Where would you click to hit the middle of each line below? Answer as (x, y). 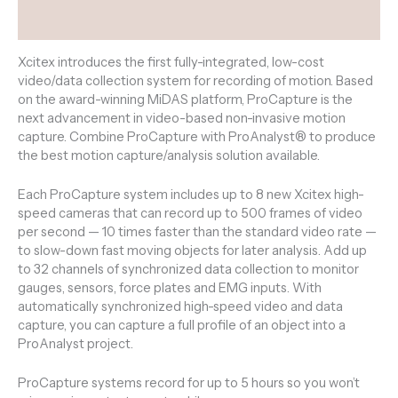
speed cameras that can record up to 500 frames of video (190, 213)
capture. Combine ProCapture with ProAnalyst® (162, 136)
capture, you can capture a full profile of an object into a (182, 325)
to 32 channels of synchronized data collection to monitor (188, 269)
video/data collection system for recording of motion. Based (195, 80)
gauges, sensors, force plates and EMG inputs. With (170, 287)
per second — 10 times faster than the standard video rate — (197, 231)
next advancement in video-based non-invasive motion (182, 118)
